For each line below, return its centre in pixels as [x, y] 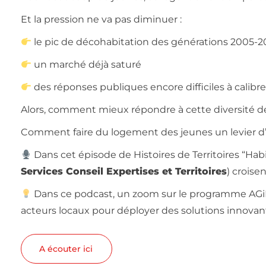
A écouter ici [66, 249]
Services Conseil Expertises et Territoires [124, 171]
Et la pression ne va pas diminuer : [101, 19]
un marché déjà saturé [87, 64]
